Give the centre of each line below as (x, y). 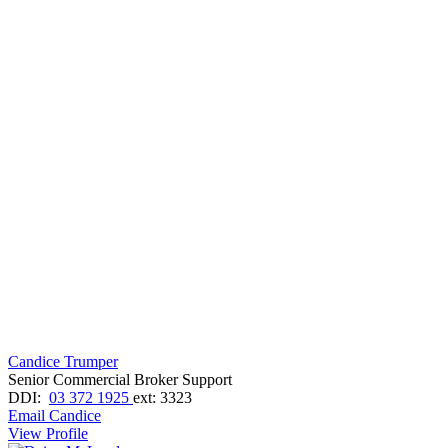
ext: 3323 (162, 397)
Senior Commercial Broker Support (120, 379)
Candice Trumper (63, 361)
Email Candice (54, 415)
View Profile (48, 433)
